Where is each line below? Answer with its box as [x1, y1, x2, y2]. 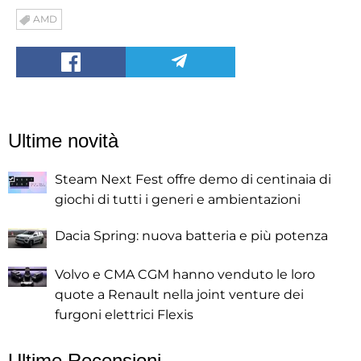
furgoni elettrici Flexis [55, 306, 193, 322]
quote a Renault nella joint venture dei [55, 286, 304, 302]
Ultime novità [8, 129, 118, 151]
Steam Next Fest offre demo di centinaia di [55, 171, 331, 187]
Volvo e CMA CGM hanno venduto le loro [55, 266, 315, 282]
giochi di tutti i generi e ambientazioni [55, 191, 301, 207]
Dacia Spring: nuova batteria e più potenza [55, 227, 328, 243]
